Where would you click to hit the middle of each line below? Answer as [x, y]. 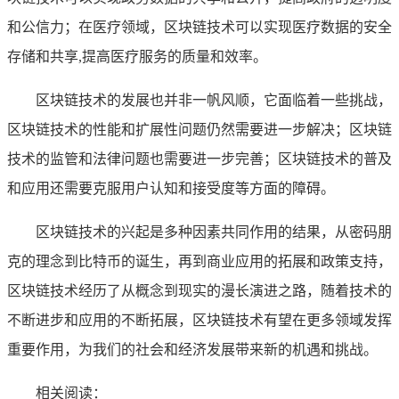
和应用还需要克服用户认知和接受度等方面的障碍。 [171, 188]
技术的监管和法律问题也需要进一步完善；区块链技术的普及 [199, 159]
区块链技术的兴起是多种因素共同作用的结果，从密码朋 [214, 232]
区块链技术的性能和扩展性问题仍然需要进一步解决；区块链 [199, 129]
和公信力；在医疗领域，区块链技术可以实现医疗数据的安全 [199, 27]
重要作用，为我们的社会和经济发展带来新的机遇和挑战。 [192, 349]
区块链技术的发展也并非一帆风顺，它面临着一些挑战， [214, 100]
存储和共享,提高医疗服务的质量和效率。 [137, 56]
